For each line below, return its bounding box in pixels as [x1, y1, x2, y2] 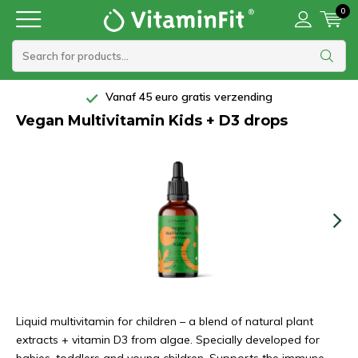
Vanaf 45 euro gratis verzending [101, 89, 272, 104]
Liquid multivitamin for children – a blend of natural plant [16, 314, 313, 328]
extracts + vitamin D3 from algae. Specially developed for [16, 332, 320, 347]
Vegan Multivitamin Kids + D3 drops [16, 112, 288, 129]
